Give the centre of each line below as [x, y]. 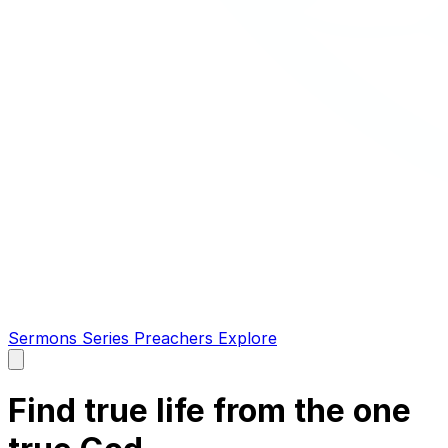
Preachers [176, 338]
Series [108, 338]
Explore [247, 338]
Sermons [45, 338]
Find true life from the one [209, 411]
